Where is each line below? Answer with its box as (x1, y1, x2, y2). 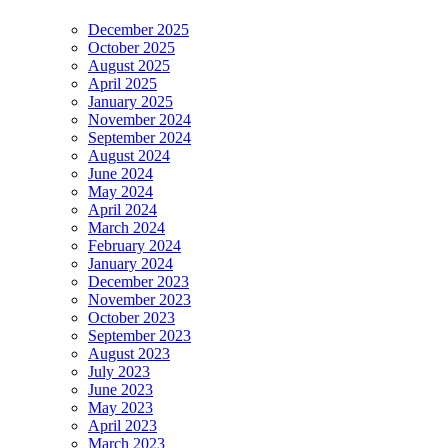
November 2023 (88, 290, 191, 308)
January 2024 (88, 254, 173, 272)
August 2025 (88, 56, 170, 74)
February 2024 (88, 236, 181, 254)
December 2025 (88, 20, 189, 38)
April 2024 (88, 200, 157, 218)
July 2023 (88, 362, 150, 380)
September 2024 (88, 128, 191, 146)
